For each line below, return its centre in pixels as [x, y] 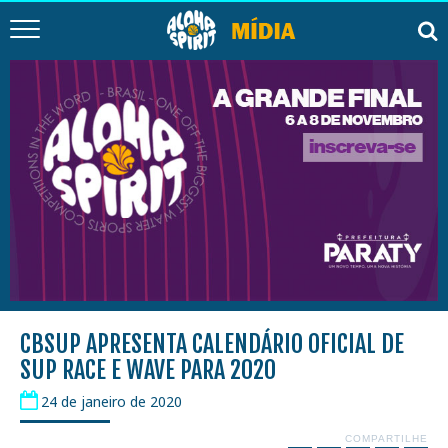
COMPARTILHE [386, 438]
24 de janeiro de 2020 [111, 401]
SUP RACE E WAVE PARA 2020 [148, 370]
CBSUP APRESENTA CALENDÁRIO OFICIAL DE [212, 344]
